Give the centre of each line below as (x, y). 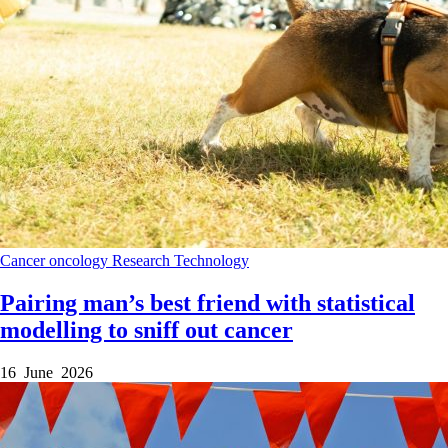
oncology (80, 261)
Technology (211, 261)
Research (143, 261)
